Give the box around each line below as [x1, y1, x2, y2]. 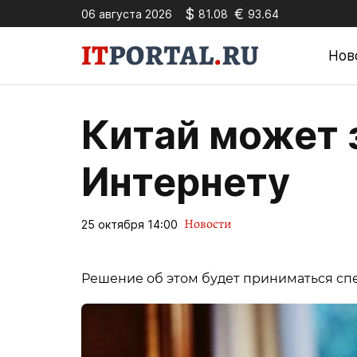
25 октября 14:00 [81, 217, 178, 231]
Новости [184, 215, 231, 233]
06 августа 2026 [81, 6, 172, 21]
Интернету [81, 159, 290, 206]
